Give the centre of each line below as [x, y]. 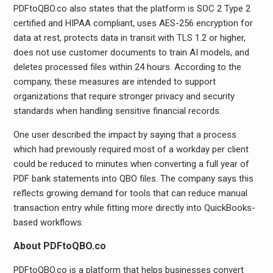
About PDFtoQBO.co [59, 246]
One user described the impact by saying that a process [125, 135]
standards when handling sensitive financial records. [117, 111]
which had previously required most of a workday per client [131, 149]
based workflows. [48, 222]
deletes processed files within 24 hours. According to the [127, 67]
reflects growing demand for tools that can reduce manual [130, 193]
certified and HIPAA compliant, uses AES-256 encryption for [133, 23]
